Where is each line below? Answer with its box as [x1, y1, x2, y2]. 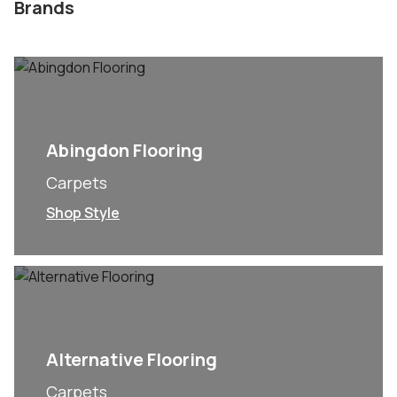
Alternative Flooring [46, 347, 217, 371]
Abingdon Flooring [46, 138, 203, 162]
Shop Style [46, 203, 120, 222]
